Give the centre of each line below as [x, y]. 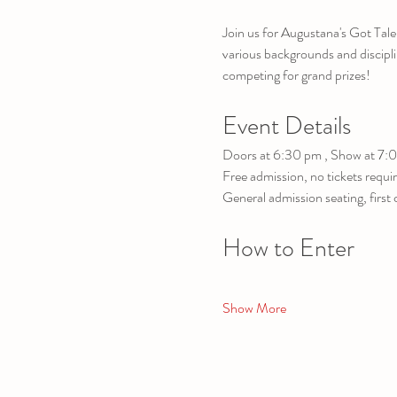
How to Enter [288, 248]
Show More [254, 308]
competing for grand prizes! [296, 75]
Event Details [286, 126]
